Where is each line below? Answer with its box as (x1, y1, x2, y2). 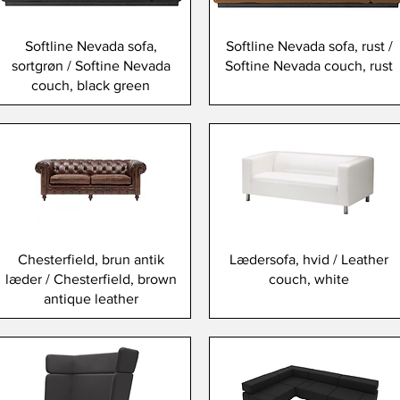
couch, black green (31, 77, 151, 93)
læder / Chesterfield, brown (4, 271, 177, 287)
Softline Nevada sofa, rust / (225, 37, 393, 54)
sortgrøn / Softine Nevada (11, 57, 171, 73)
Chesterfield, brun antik (17, 252, 164, 268)
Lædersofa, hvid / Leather (229, 252, 389, 268)
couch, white (269, 271, 350, 287)
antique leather (43, 291, 138, 307)
